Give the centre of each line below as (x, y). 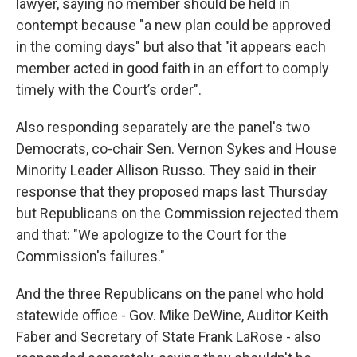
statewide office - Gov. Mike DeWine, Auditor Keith (172, 316)
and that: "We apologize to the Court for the (151, 235)
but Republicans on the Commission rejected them (177, 214)
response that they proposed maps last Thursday (172, 192)
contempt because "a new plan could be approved (173, 25)
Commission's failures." (90, 257)
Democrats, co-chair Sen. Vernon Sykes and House (177, 149)
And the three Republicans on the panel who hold (170, 294)
